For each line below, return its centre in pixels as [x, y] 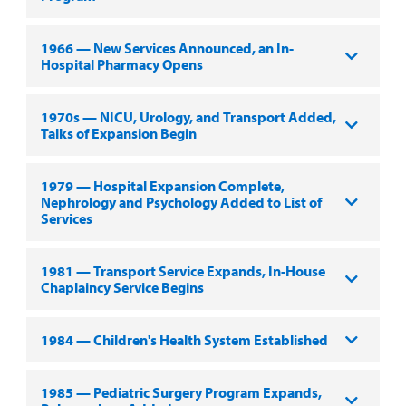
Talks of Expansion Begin [118, 133]
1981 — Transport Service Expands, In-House [183, 271]
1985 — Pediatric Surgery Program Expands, [181, 392]
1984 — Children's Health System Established [184, 339]
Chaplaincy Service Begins [122, 287]
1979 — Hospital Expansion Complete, [162, 185]
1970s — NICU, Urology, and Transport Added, [188, 116]
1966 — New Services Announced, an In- [167, 48]
